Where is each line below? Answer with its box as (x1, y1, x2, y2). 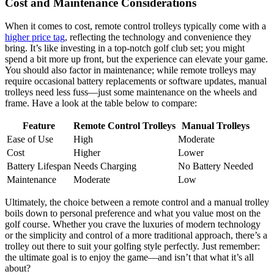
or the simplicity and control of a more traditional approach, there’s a (5, 230, 267, 241)
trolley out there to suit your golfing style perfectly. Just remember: (5, 241, 260, 252)
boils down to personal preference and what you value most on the (5, 208, 261, 219)
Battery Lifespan (7, 161, 71, 172)
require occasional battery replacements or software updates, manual (5, 76, 267, 87)
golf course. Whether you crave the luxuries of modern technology (5, 219, 261, 230)
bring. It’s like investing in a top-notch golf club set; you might (5, 43, 245, 54)
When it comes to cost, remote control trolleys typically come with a (5, 21, 266, 32)
